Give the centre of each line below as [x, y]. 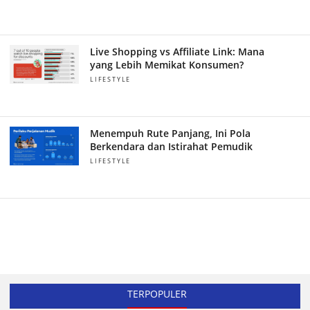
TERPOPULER [157, 294]
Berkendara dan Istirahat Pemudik [171, 147]
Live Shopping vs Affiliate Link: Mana [177, 52]
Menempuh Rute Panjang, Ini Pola [170, 134]
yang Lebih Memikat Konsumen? [166, 65]
